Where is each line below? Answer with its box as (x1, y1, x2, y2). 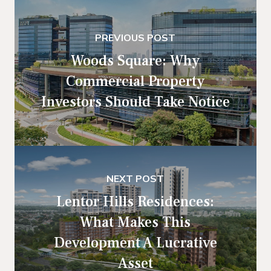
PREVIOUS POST (95, 31, 176, 44)
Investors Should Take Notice (41, 93, 230, 112)
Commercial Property (66, 72, 205, 91)
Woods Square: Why (71, 51, 200, 71)
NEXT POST (106, 172, 165, 185)
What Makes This (80, 213, 191, 232)
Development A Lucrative (53, 233, 217, 253)
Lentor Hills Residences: (56, 192, 215, 212)
